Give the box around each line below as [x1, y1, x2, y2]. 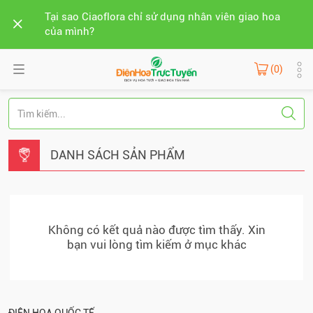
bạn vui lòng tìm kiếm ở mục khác [66, 238, 247, 252]
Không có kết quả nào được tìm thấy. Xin [48, 223, 265, 237]
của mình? [45, 25, 94, 38]
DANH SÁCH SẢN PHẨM [50, 147, 185, 162]
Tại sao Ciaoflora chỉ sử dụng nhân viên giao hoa [45, 10, 280, 23]
